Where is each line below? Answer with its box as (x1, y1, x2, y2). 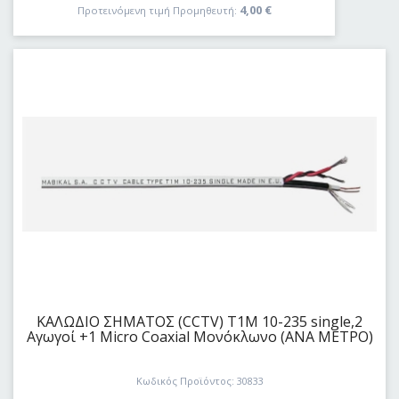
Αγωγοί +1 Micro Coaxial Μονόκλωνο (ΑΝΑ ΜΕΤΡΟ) (26, 326, 373, 346)
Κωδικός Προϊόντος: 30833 (135, 374, 264, 388)
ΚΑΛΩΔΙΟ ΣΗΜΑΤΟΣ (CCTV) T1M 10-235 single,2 (37, 311, 362, 331)
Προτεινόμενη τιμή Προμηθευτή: (77, 3, 237, 17)
